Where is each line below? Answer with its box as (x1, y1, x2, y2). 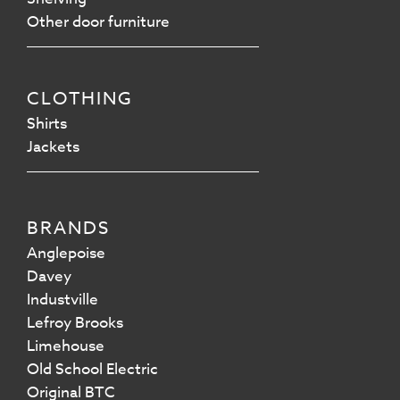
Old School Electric (27, 358, 158, 381)
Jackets (27, 136, 79, 159)
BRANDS (27, 215, 110, 242)
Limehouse (27, 335, 104, 358)
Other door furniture (27, 11, 170, 34)
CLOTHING (27, 86, 133, 112)
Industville (27, 288, 98, 312)
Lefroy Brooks (27, 312, 123, 335)
